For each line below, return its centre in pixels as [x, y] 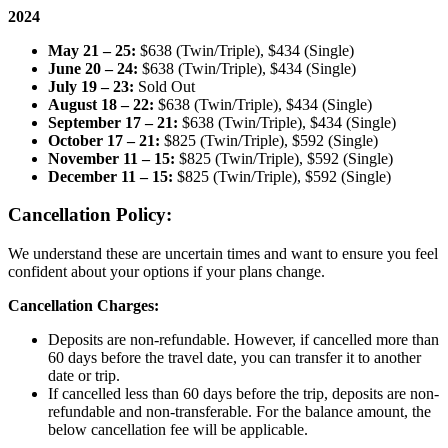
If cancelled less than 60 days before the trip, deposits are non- [243, 394]
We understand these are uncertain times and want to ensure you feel [223, 254]
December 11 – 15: [110, 176]
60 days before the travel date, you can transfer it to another [234, 358]
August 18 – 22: [101, 104]
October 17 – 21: [104, 140]
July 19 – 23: [91, 86]
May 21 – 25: [92, 50]
